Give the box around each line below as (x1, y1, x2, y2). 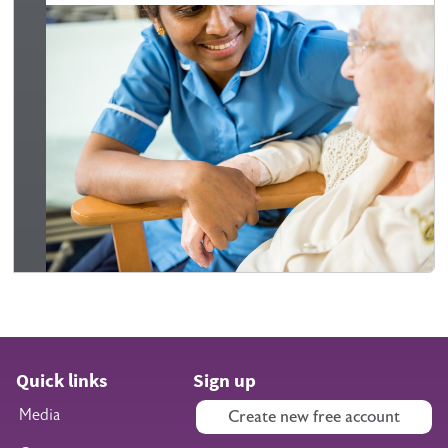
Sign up (192, 367, 256, 394)
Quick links (16, 367, 107, 394)
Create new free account (228, 406, 400, 427)
